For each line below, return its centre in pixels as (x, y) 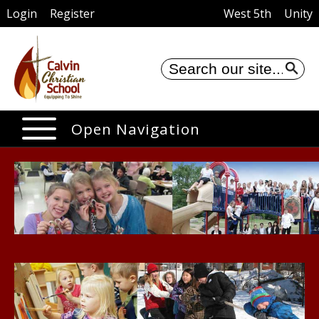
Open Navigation (136, 129)
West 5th (247, 14)
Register (72, 14)
